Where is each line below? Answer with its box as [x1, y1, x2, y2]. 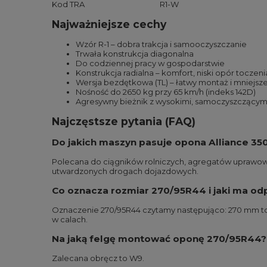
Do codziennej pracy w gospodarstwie [76, 58, 225, 68]
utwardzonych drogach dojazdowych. [52, 166, 198, 176]
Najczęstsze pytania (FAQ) [52, 115, 195, 128]
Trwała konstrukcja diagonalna [76, 49, 194, 58]
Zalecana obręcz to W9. [52, 253, 144, 263]
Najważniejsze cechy [52, 18, 166, 30]
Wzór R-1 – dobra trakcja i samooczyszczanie [76, 39, 247, 49]
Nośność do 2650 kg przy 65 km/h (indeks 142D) [76, 87, 256, 97]
